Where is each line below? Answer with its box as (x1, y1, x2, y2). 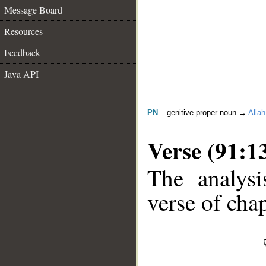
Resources (4, 25, 43, 37)
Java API (4, 68, 39, 80)
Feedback (4, 46, 40, 59)
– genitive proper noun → (158, 108, 248, 117)
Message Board (4, 4, 62, 16)
